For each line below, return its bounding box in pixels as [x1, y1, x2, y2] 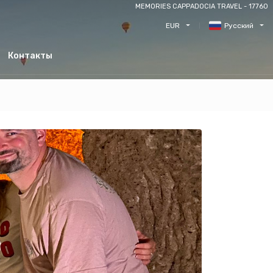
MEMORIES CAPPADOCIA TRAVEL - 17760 [135, 2, 268, 10]
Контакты [8, 51, 52, 61]
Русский [224, 21, 253, 30]
